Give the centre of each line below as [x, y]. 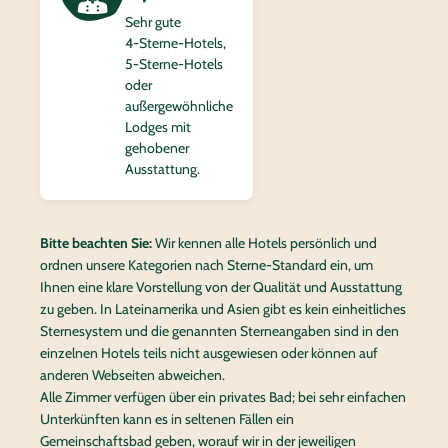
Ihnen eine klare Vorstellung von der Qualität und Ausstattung [221, 287]
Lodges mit [158, 127]
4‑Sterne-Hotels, [175, 43]
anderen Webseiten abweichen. [132, 375]
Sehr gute [153, 22]
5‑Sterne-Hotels [174, 64]
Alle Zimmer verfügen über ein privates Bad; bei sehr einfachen [223, 397]
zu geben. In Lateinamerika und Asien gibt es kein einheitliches [223, 309]
